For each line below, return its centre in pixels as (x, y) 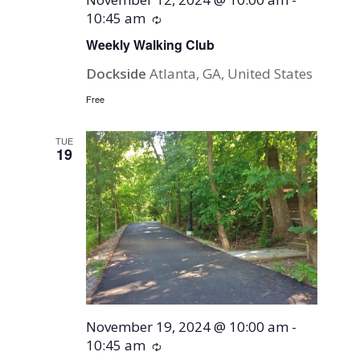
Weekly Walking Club (151, 45)
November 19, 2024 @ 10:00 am (188, 327)
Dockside (118, 74)
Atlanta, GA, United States (231, 74)
